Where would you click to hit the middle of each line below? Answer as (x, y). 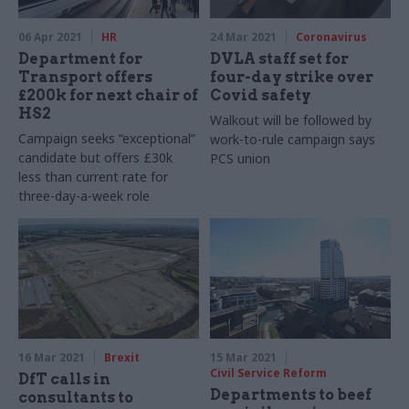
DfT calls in (64, 380)
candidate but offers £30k (95, 158)
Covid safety (261, 96)
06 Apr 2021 (50, 37)
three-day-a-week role (84, 196)
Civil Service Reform (269, 373)
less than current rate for (93, 177)
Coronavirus (332, 37)
